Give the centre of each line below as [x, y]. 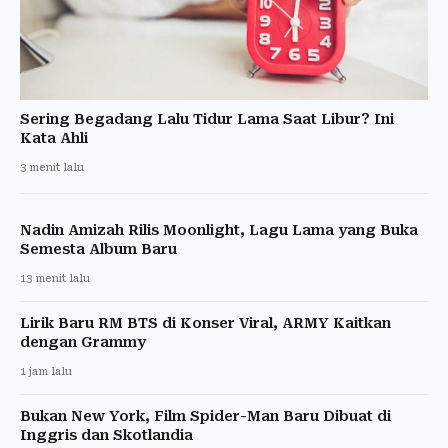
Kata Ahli [54, 137]
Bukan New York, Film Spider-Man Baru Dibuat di [205, 415]
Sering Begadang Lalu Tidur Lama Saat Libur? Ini [207, 118]
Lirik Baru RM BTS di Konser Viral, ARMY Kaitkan [205, 322]
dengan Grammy [83, 341]
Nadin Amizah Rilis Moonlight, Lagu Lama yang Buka [219, 229]
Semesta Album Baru [98, 248]
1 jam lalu [46, 371]
